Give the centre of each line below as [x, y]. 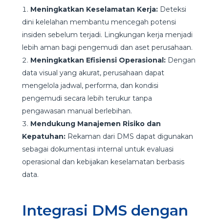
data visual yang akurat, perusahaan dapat [93, 73]
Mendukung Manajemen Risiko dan [95, 123]
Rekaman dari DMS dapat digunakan [130, 136]
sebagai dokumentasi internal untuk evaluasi [98, 149]
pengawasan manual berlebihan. [77, 111]
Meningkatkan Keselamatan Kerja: [95, 9]
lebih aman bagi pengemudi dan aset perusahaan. [107, 47]
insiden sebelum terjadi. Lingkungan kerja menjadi [107, 34]
